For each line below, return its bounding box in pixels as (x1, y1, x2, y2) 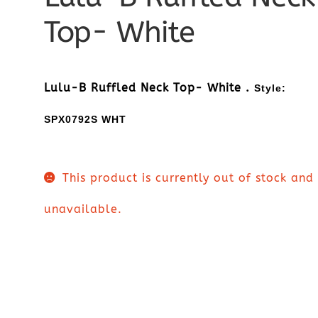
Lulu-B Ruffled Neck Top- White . (44, 80, 255, 94)
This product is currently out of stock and (62, 171, 314, 185)
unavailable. (44, 202, 123, 216)
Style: (254, 82, 287, 94)
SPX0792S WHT (44, 113, 127, 125)
